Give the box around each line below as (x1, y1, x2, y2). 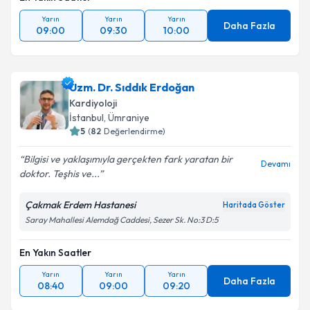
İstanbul (69, 119, 104, 131)
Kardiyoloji (69, 104, 117, 117)
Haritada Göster (223, 208, 285, 217)
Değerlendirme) (104, 134, 165, 144)
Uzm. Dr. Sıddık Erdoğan (69, 88, 194, 102)
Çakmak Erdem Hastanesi (25, 206, 136, 219)
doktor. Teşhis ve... (19, 175, 99, 188)
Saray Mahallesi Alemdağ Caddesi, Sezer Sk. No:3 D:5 (25, 222, 218, 232)
